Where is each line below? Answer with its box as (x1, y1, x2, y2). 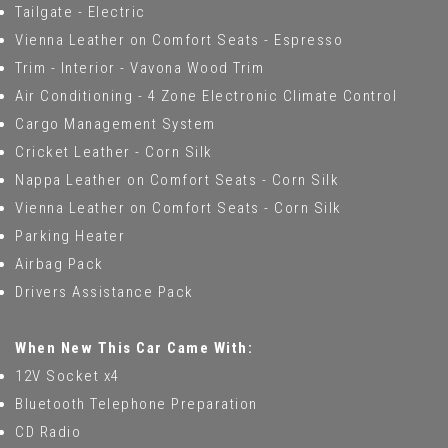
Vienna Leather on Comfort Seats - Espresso (15, 30, 343, 49)
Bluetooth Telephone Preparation (15, 394, 258, 413)
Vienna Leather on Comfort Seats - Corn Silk (15, 198, 342, 217)
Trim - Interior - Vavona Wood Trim (15, 58, 264, 77)
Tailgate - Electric (15, 2, 146, 21)
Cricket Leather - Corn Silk (15, 142, 213, 161)
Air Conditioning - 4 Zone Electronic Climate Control (15, 86, 397, 105)
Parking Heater (15, 226, 125, 245)
